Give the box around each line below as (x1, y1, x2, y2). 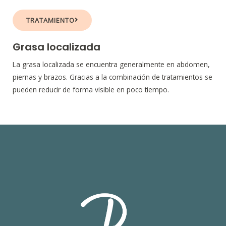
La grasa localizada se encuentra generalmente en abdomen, (13, 59, 210, 69)
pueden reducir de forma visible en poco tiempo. (13, 84, 169, 94)
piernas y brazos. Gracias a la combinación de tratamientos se (13, 72, 212, 82)
